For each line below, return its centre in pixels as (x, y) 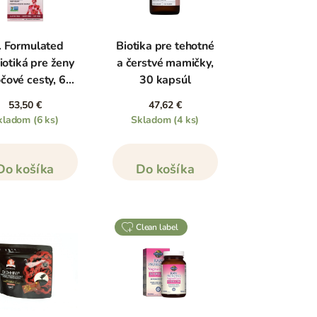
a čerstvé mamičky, (165, 63)
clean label (160, 227)
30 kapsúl (165, 80)
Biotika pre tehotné (165, 46)
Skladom (152, 120)
